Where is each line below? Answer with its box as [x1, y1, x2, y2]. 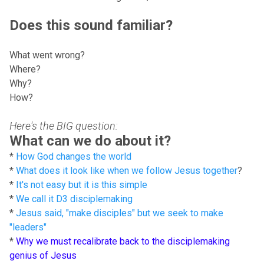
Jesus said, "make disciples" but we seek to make [16, 207, 223, 219]
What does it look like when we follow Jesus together [16, 165, 237, 177]
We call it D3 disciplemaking [16, 193, 133, 205]
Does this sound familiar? [9, 17, 173, 34]
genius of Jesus [9, 250, 77, 262]
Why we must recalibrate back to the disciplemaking [16, 236, 230, 247]
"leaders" [9, 222, 47, 233]
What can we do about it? [9, 133, 171, 150]
